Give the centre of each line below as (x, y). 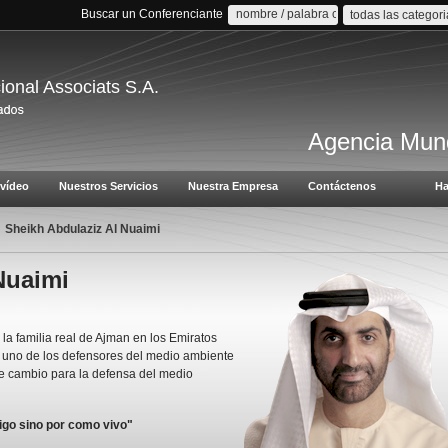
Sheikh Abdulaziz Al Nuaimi (82, 229)
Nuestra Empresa (233, 186)
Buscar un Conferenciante (152, 14)
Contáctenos (342, 186)
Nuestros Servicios (108, 186)
